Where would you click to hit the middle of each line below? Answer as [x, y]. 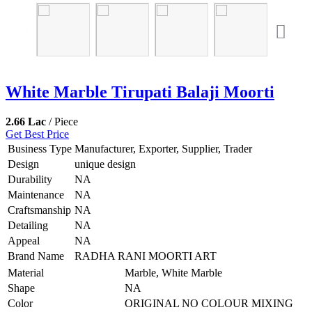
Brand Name [36, 256]
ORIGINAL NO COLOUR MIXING [209, 303]
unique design [105, 164]
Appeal [24, 240]
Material [26, 272]
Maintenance [36, 194]
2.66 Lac [26, 121]
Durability [30, 179]
